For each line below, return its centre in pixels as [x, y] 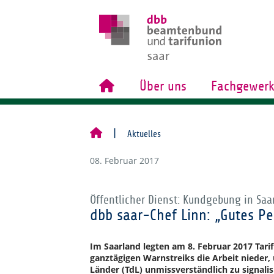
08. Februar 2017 [124, 161]
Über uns [163, 86]
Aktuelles [144, 134]
